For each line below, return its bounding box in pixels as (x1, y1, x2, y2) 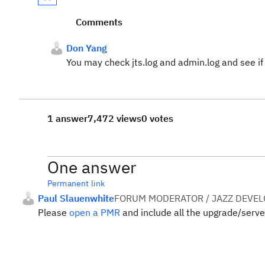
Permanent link (47, 178, 105, 189)
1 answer (47, 112, 88, 124)
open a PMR (69, 206, 120, 218)
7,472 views (88, 112, 141, 124)
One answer (47, 156, 136, 178)
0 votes (141, 112, 173, 124)
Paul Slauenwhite (38, 192, 114, 204)
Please (38, 206, 69, 218)
